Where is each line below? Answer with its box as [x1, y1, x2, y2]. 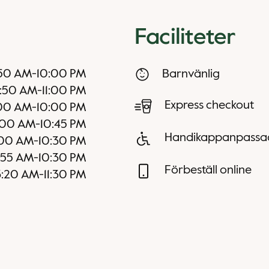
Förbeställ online [165, 165, 252, 177]
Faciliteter [134, 26, 236, 49]
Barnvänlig [162, 68, 220, 80]
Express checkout [165, 100, 254, 112]
